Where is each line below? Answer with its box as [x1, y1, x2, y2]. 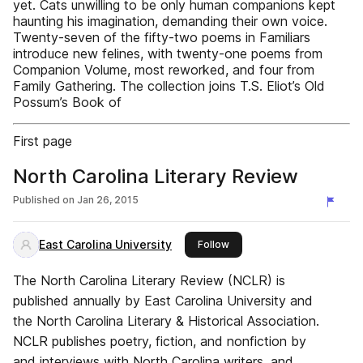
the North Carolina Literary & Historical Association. [13, 313, 319, 329]
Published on [13, 194, 75, 206]
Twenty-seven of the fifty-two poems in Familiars [13, 29, 310, 45]
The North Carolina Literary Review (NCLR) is [13, 272, 285, 288]
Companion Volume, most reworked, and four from [13, 62, 314, 78]
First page [13, 133, 72, 149]
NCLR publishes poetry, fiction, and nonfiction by [13, 333, 306, 349]
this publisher [228, 237, 293, 250]
